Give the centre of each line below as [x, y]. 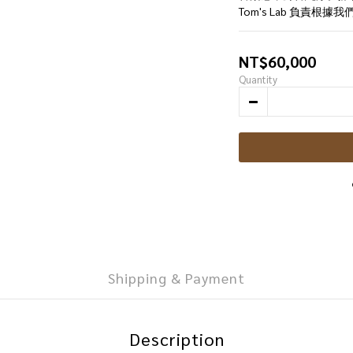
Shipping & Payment [176, 278]
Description [176, 339]
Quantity [258, 79]
